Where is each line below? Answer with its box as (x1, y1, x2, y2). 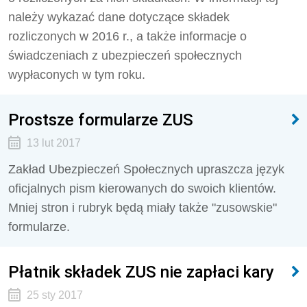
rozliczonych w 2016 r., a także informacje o (8, 29, 247, 43)
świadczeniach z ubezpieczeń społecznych (8, 49, 242, 62)
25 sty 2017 (26, 289, 83, 301)
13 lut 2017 (26, 137, 81, 149)
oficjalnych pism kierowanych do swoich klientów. (8, 182, 276, 195)
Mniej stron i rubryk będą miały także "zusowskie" (8, 201, 277, 214)
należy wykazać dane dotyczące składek (8, 10, 230, 24)
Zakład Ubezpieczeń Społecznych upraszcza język (8, 162, 284, 176)
